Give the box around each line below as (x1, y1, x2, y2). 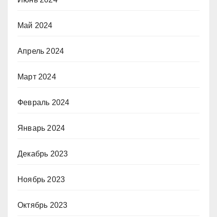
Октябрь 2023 (17, 201, 68, 209)
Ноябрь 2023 (17, 175, 65, 184)
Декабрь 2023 (17, 149, 68, 158)
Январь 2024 (17, 124, 65, 132)
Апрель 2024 (17, 46, 64, 55)
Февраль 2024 (17, 98, 70, 107)
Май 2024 (17, 21, 53, 30)
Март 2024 (17, 72, 56, 81)
